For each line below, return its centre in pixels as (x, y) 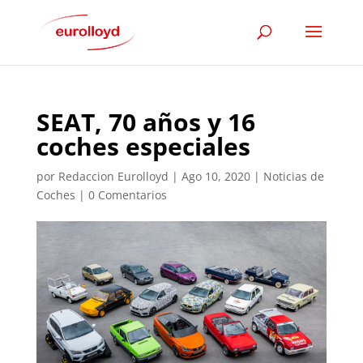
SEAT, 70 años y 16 (145, 122)
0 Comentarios (127, 195)
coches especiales (143, 146)
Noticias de (293, 176)
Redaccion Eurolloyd (113, 176)
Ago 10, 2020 (216, 176)
